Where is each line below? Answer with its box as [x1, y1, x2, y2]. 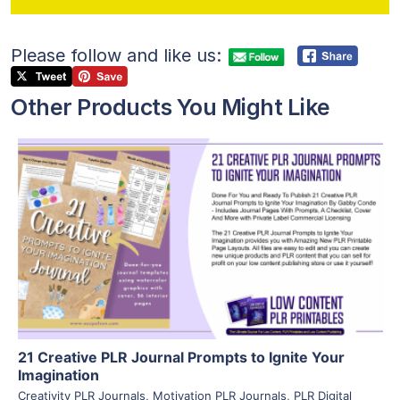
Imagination [17, 365, 99, 384]
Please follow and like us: [11, 45, 221, 66]
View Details [164, 211, 236, 225]
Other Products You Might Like [11, 94, 330, 121]
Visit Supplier [161, 251, 239, 265]
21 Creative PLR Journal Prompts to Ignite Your [17, 347, 345, 366]
